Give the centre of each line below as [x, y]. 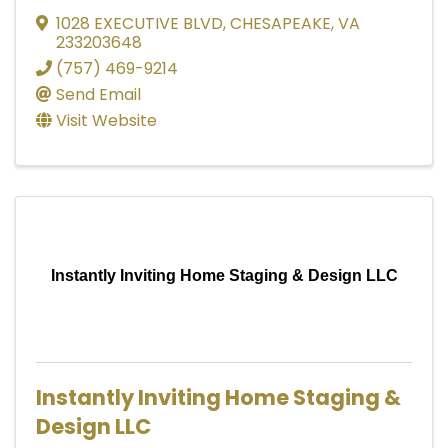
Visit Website [106, 120]
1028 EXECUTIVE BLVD [139, 23]
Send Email [98, 94]
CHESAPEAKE [280, 23]
